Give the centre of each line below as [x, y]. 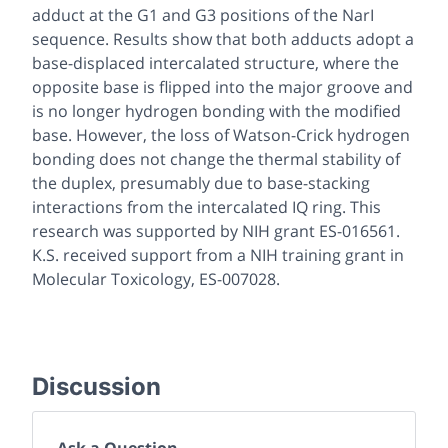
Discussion [96, 387]
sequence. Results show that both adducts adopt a [223, 39]
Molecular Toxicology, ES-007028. [156, 279]
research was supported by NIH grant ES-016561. [216, 231]
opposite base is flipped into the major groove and [222, 87]
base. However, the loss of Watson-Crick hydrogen [221, 135]
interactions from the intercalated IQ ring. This [206, 207]
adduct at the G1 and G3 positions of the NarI [203, 15]
